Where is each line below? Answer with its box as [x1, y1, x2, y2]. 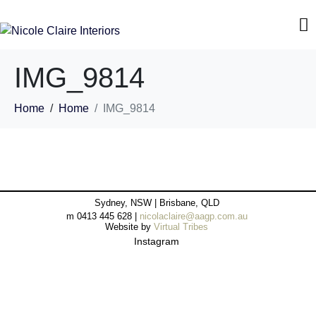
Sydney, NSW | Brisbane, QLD [94, 197, 219, 208]
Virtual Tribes [154, 221, 208, 232]
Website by [105, 221, 154, 232]
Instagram [134, 235, 179, 247]
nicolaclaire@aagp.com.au [139, 210, 248, 221]
